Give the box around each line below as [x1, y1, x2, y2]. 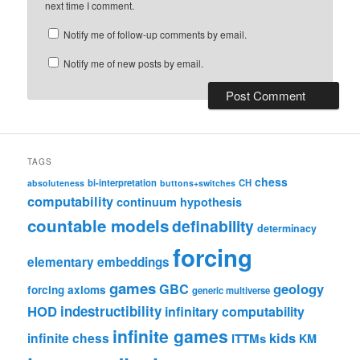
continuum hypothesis [117, 194, 243, 211]
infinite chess [27, 329, 110, 348]
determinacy [257, 221, 317, 236]
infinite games [112, 324, 229, 349]
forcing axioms [27, 282, 107, 298]
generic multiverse [192, 284, 271, 297]
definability [172, 215, 255, 238]
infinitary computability [165, 302, 305, 321]
